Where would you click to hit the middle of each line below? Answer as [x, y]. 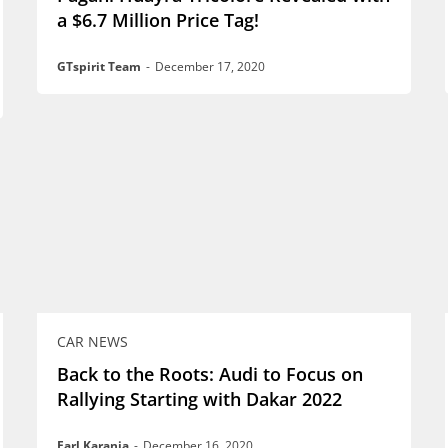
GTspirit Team [98, 66]
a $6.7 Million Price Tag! [157, 19]
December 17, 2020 [209, 66]
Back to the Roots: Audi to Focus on [209, 374]
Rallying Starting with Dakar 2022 [199, 399]
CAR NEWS [92, 342]
